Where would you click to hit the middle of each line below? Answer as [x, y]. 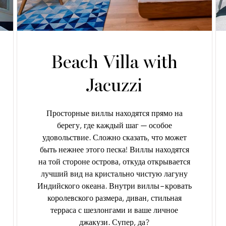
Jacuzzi [115, 85]
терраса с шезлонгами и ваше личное [115, 210]
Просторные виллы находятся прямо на [114, 113]
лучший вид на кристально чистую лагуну [115, 174]
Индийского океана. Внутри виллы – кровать [114, 186]
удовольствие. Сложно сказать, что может [114, 137]
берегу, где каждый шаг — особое [114, 125]
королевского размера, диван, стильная [114, 198]
